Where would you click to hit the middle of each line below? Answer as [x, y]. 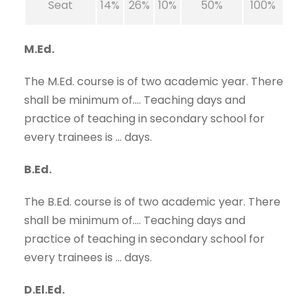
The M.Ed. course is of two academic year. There [154, 82]
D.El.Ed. [44, 290]
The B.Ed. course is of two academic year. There [152, 202]
